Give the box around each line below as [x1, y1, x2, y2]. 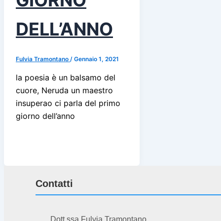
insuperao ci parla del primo [16, 98, 120, 109]
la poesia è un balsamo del [16, 73, 115, 83]
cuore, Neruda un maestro [16, 85, 113, 96]
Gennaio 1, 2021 [74, 55, 119, 63]
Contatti [36, 178, 73, 189]
